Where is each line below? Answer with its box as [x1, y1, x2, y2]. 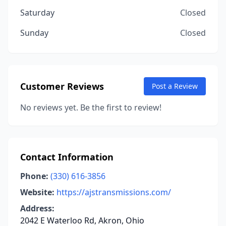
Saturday [20, 7, 54, 18]
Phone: [20, 171, 48, 182]
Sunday [20, 27, 48, 38]
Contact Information [20, 151, 114, 163]
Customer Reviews [20, 80, 104, 92]
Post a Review [152, 81, 198, 91]
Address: [20, 203, 54, 214]
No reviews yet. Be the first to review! [20, 102, 161, 113]
